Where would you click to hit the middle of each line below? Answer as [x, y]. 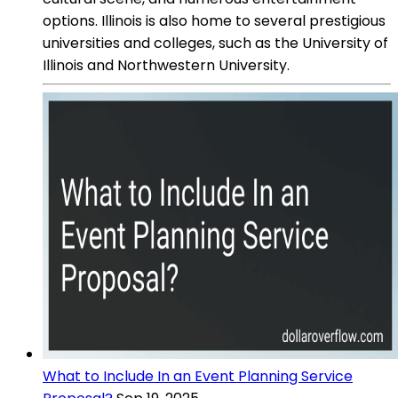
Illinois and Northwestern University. [166, 65]
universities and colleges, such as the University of [215, 43]
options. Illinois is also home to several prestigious [214, 20]
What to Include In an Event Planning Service [198, 376]
